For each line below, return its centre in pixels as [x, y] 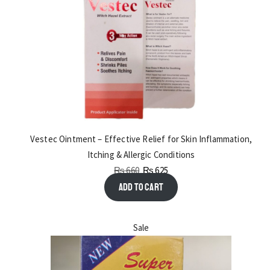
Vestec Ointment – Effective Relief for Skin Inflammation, [141, 139]
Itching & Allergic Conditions [141, 155]
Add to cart [141, 187]
